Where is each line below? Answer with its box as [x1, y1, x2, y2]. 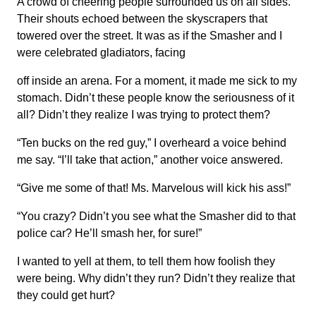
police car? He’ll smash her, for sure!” [17, 227, 202, 239]
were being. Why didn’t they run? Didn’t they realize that [17, 272, 295, 284]
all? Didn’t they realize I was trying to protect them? [17, 109, 270, 121]
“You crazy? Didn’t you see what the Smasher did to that [17, 210, 296, 222]
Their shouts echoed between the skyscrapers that [17, 13, 267, 25]
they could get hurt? [17, 289, 115, 301]
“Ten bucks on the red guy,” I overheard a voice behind [17, 137, 286, 149]
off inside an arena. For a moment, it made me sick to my [17, 75, 297, 87]
